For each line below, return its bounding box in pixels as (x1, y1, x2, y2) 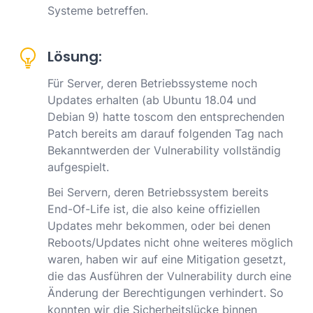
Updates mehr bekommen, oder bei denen (48, 219, 270, 233)
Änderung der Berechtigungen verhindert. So (48, 286, 284, 300)
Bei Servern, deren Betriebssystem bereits (48, 185, 268, 200)
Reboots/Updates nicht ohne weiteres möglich (48, 235, 293, 250)
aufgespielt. (48, 160, 109, 175)
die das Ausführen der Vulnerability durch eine (48, 269, 291, 284)
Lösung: (48, 47, 102, 67)
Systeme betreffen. (48, 3, 148, 18)
